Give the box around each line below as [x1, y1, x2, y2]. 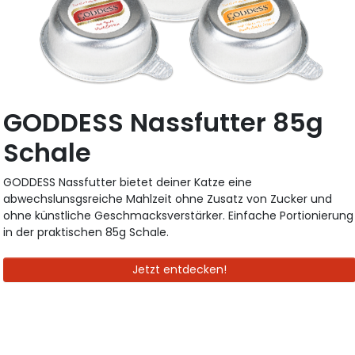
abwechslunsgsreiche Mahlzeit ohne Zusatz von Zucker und [3, 191, 333, 208]
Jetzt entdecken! [132, 261, 227, 278]
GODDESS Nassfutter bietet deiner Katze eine [3, 174, 253, 191]
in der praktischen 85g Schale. [3, 224, 170, 241]
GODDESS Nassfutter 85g [3, 105, 324, 141]
